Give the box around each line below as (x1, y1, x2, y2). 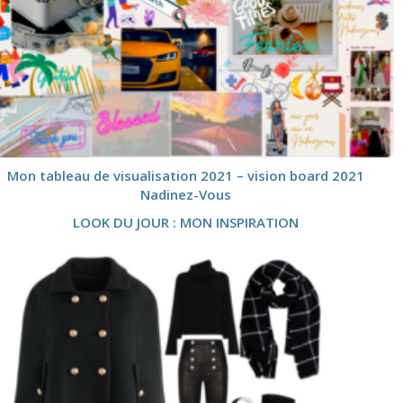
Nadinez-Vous (139, 185, 231, 204)
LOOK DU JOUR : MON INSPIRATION (72, 213, 299, 232)
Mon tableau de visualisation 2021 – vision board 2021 (6, 166, 364, 185)
